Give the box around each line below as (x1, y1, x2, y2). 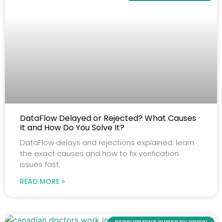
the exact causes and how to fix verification (20, 148, 179, 159)
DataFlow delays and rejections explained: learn (20, 137, 194, 148)
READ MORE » (20, 176, 65, 186)
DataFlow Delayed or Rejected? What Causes (20, 112, 196, 124)
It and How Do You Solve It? (20, 121, 124, 133)
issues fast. (20, 159, 60, 169)
